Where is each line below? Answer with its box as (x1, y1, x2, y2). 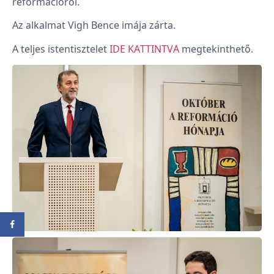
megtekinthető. (179, 42, 253, 56)
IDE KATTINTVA (109, 42, 179, 56)
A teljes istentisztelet (12, 42, 109, 56)
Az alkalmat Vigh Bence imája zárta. (12, 18, 176, 32)
